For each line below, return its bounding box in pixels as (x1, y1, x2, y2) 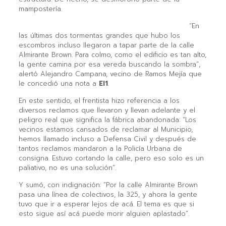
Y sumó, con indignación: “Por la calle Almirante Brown (18, 180, 198, 190)
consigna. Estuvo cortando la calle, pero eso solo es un (18, 153, 204, 163)
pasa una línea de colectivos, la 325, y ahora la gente (18, 190, 197, 200)
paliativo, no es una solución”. (18, 163, 116, 173)
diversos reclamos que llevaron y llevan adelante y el (18, 105, 195, 116)
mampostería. (18, 4, 62, 14)
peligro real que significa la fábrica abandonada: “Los (18, 115, 196, 125)
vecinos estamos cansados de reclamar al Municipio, (18, 125, 193, 135)
